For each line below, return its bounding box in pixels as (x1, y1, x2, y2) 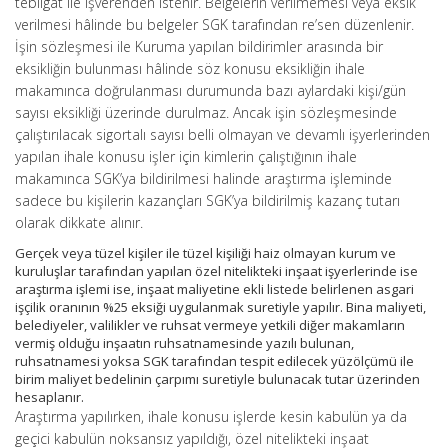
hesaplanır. (15, 388, 84, 406)
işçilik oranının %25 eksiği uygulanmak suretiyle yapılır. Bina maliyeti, (15, 298, 426, 316)
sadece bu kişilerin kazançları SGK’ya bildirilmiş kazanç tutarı (15, 191, 400, 210)
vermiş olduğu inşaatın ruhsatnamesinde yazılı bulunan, (15, 334, 354, 352)
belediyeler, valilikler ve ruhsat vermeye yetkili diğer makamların (15, 316, 405, 334)
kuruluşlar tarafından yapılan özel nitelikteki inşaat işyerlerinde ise (15, 262, 418, 280)
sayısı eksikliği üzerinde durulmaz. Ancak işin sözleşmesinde (15, 103, 397, 122)
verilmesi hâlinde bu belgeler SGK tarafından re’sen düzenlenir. (15, 15, 414, 34)
